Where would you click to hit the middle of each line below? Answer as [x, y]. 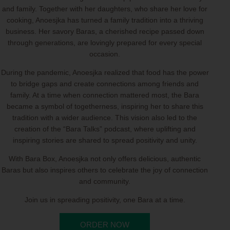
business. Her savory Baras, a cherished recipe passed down [105, 31]
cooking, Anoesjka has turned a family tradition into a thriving [105, 20]
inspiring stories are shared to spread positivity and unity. [105, 140]
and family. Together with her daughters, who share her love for [105, 8]
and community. [105, 181]
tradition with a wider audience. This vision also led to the [105, 117]
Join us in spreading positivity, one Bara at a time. [105, 199]
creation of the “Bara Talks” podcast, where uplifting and [105, 129]
